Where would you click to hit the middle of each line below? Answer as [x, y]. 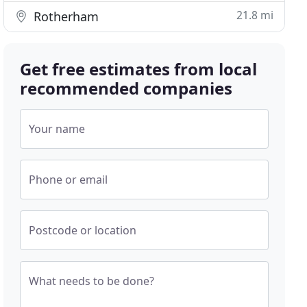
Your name [57, 129]
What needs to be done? [92, 281]
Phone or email [69, 180]
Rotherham [65, 16]
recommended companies [126, 88]
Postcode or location [83, 230]
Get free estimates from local [139, 69]
